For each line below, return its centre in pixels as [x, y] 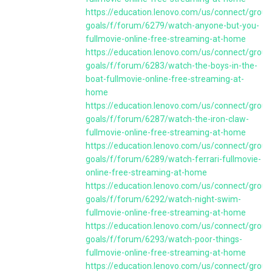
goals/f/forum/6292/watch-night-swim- [163, 199]
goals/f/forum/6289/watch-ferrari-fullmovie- [173, 159]
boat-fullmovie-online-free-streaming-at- [165, 79]
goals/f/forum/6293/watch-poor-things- [164, 239]
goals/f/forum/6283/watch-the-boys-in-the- [172, 66]
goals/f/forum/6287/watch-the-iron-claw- [167, 119]
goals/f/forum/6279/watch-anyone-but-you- [172, 25]
